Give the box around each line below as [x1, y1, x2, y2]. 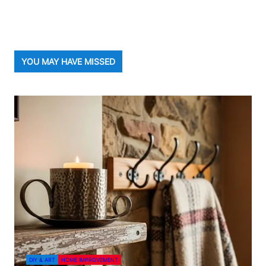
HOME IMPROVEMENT [61, 256, 118, 263]
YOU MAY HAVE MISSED [21, 56, 115, 66]
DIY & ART [29, 256, 55, 263]
